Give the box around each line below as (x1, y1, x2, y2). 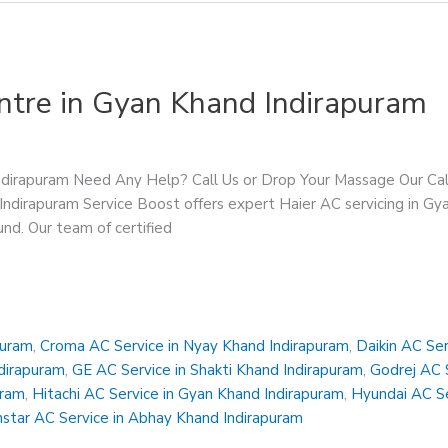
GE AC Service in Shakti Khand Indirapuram (72, 360, 364, 381)
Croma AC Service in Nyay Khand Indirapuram (40, 336, 350, 357)
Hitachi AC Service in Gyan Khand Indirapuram (32, 384, 345, 405)
